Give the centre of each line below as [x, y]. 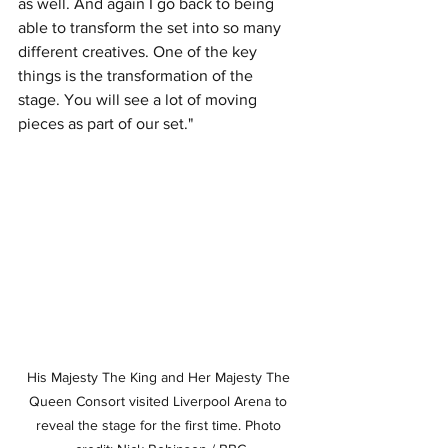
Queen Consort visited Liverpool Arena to [160, 401]
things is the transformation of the [137, 76]
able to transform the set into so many [151, 28]
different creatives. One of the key [139, 52]
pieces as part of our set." [105, 124]
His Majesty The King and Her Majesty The [160, 377]
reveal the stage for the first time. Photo [160, 425]
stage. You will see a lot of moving [139, 100]
